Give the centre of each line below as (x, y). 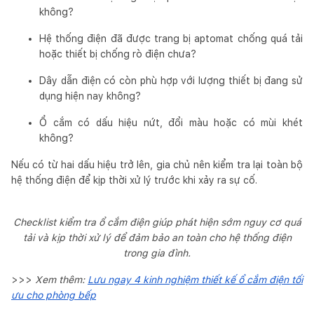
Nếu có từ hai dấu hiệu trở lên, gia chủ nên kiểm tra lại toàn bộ (157, 164)
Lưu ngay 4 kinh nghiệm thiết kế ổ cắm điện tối (195, 279)
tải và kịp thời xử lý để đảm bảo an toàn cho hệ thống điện (157, 237)
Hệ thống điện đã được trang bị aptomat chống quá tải (171, 38)
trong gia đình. (157, 253)
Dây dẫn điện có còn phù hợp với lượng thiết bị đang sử (171, 80)
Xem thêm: (61, 279)
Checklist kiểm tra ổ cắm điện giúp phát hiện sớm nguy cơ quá (157, 222)
